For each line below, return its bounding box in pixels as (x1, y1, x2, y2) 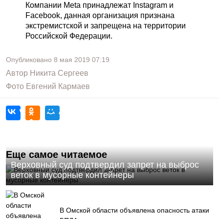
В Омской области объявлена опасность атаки (60, 206, 209, 214)
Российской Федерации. (25, 32, 112, 40)
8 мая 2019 (54, 56, 90, 64)
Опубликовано (6, 56, 54, 64)
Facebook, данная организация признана (25, 11, 175, 20)
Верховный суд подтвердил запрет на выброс (11, 160, 199, 170)
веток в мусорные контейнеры (11, 170, 134, 180)
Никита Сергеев (30, 69, 88, 77)
